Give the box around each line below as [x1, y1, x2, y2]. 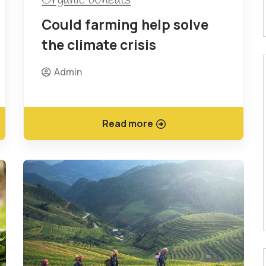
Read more [102, 116, 153, 130]
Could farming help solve [42, 14, 208, 34]
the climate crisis [42, 34, 156, 54]
